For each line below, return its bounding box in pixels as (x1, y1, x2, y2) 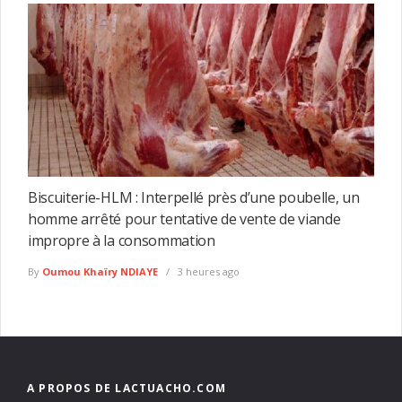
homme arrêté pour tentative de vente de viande (28, 208, 341, 229)
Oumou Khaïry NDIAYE (42, 264, 158, 278)
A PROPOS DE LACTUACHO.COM (27, 380, 226, 396)
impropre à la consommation (28, 230, 215, 250)
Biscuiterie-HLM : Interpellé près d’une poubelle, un (28, 187, 360, 207)
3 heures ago (175, 264, 240, 278)
